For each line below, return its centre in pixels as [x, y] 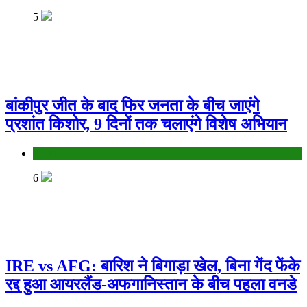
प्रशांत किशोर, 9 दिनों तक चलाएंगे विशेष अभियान [146, 124]
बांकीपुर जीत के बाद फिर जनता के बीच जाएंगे [133, 105]
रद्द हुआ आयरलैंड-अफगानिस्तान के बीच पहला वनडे [151, 284]
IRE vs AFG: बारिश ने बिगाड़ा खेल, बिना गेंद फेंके [153, 266]
